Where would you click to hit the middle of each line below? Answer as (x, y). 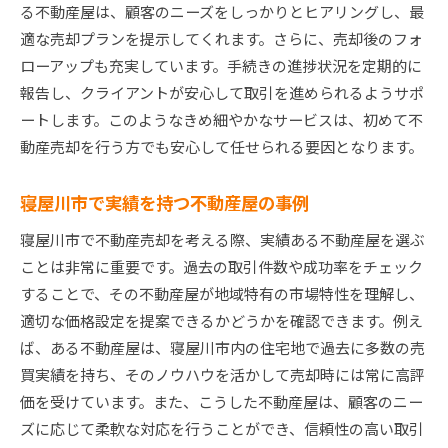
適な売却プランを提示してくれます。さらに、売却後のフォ (221, 39)
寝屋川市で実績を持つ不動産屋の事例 (164, 203)
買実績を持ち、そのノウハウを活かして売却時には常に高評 (222, 375)
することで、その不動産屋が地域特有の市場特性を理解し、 (222, 294)
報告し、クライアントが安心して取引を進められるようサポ (222, 93)
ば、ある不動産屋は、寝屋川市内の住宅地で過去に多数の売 (222, 348)
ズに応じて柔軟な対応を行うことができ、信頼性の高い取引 (222, 429)
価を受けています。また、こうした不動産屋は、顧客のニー (221, 402)
